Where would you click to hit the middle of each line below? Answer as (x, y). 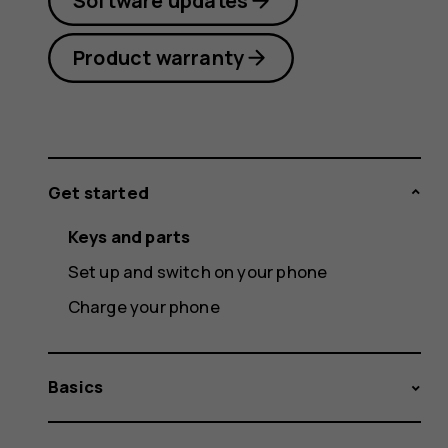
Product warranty (159, 57)
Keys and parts (129, 236)
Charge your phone (143, 306)
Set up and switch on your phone (197, 271)
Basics (76, 387)
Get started (98, 192)
